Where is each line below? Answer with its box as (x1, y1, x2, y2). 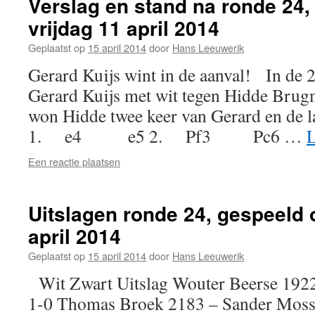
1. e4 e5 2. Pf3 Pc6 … (28, 124, 307, 148)
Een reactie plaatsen (28, 154, 120, 169)
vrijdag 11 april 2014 (28, 13, 219, 42)
